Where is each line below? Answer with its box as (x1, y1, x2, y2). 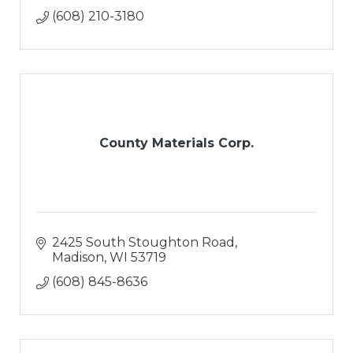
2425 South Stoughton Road (52, 235, 235, 251)
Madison (52, 250, 104, 266)
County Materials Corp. (99, 136, 254, 151)
